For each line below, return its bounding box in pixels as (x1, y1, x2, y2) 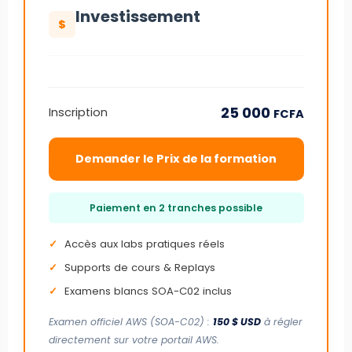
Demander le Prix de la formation (75, 151, 277, 167)
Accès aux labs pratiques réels (64, 236, 225, 252)
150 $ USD (212, 315, 261, 329)
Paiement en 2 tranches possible (90, 201, 262, 215)
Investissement (75, 5, 200, 28)
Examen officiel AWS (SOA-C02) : (48, 315, 213, 329)
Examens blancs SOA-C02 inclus (64, 284, 232, 299)
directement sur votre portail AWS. (48, 333, 219, 347)
